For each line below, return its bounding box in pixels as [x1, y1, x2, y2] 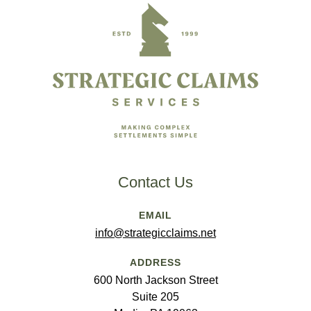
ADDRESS [130, 257, 181, 268]
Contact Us [118, 174, 193, 191]
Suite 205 [132, 291, 179, 303]
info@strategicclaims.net [95, 227, 216, 239]
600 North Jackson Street [93, 274, 218, 286]
